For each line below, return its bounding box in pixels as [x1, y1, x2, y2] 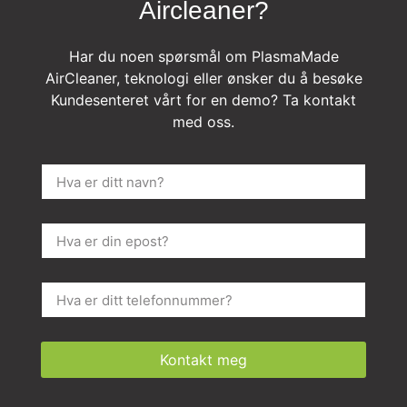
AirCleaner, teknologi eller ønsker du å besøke [45, 68, 362, 87]
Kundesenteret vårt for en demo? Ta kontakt [51, 90, 356, 109]
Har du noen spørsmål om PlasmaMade [68, 46, 339, 65]
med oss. [173, 112, 234, 131]
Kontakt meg [160, 351, 247, 370]
